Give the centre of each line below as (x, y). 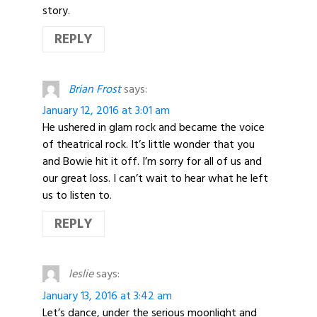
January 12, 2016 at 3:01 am (106, 111)
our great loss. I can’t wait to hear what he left (155, 179)
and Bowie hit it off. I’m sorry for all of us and (152, 162)
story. (56, 11)
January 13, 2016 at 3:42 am (107, 295)
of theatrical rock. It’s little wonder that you (149, 145)
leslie (81, 274)
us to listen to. (77, 196)
